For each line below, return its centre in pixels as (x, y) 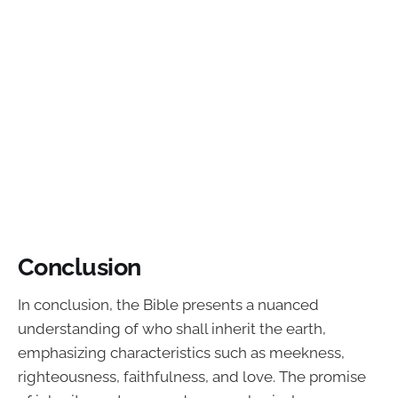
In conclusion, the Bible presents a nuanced (168, 304)
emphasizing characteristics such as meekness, (181, 352)
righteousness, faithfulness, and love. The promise (192, 376)
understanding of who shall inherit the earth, (172, 328)
